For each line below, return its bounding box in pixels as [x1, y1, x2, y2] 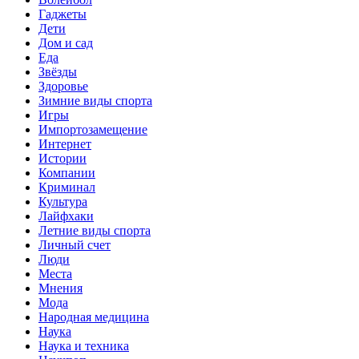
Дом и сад [38, 35, 93, 50]
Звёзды [38, 64, 77, 79]
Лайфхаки [38, 208, 94, 223]
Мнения [38, 280, 83, 295]
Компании [38, 165, 95, 179]
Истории [38, 151, 87, 165]
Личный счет [38, 237, 111, 252]
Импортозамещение [38, 122, 147, 136]
